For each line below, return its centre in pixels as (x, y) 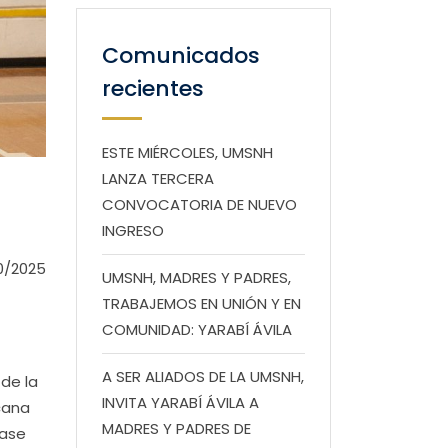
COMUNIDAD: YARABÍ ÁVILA (197, 329)
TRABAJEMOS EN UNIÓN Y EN (201, 303)
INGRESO (133, 230)
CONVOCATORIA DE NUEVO (199, 204)
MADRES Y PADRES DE (176, 428)
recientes (153, 88)
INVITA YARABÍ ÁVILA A (180, 402)
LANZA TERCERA (158, 178)
